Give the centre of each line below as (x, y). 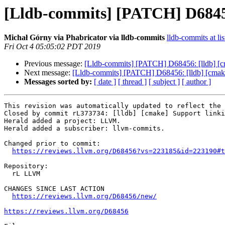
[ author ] (196, 82)
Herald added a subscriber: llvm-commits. (84, 129)
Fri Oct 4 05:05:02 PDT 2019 (52, 47)
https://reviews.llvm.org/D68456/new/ (84, 196)
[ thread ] (132, 82)
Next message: (48, 73)
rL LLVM (8, 174)
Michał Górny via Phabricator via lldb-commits (84, 38)
